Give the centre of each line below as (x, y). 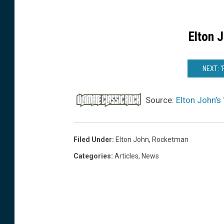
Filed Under (93, 140)
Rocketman (170, 140)
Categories (92, 156)
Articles (126, 156)
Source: (160, 100)
